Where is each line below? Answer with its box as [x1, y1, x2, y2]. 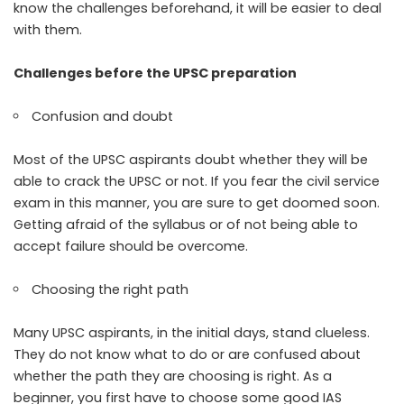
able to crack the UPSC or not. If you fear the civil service [14, 172, 380, 191]
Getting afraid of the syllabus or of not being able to [14, 216, 358, 234]
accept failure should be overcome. [14, 237, 252, 256]
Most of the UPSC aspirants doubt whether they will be [14, 151, 368, 170]
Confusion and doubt [32, 107, 178, 126]
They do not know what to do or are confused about [14, 345, 361, 364]
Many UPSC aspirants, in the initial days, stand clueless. [14, 324, 370, 343]
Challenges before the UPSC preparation [14, 64, 299, 83]
